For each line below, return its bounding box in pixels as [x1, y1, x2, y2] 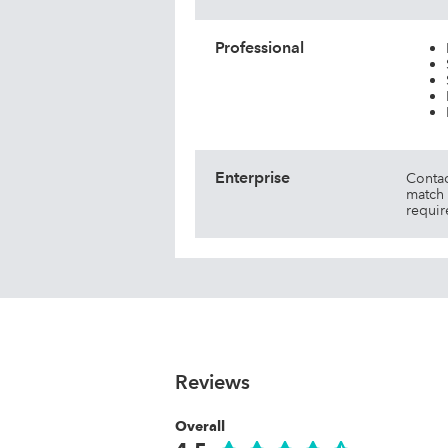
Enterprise [215, 168, 290, 187]
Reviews [175, 370, 250, 394]
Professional [215, 38, 304, 57]
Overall [175, 418, 225, 434]
